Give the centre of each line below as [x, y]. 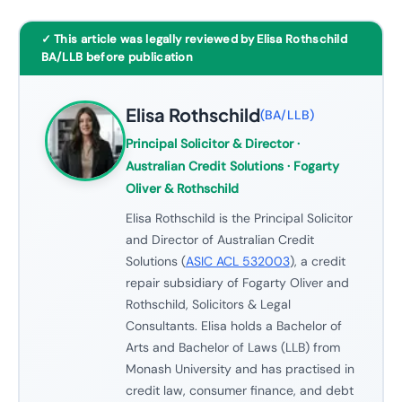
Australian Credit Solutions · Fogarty [232, 166]
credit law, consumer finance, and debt [239, 390]
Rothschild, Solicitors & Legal [208, 304]
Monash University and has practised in [240, 368]
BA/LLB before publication [117, 57]
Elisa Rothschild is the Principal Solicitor [239, 218]
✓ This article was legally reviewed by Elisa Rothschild [194, 39]
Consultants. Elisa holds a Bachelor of [233, 325]
